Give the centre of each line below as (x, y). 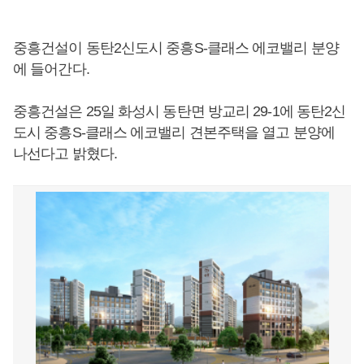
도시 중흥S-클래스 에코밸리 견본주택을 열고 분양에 (174, 132)
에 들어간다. (51, 69)
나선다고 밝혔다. (65, 154)
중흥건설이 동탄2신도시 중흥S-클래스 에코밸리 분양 (176, 48)
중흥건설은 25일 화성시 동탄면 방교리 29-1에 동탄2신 (180, 111)
